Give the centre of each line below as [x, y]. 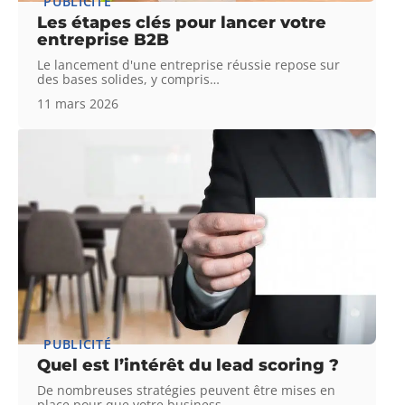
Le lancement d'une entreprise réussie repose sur [189, 64]
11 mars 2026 [78, 103]
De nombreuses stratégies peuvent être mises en [187, 390]
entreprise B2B [104, 39]
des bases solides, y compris [124, 79]
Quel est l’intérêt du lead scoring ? [188, 365]
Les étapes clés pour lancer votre [182, 22]
